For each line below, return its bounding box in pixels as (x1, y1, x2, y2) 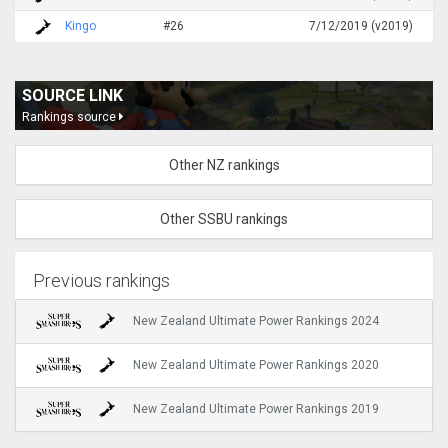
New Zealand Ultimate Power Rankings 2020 (133, 358, 379, 373)
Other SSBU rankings (160, 210, 288, 227)
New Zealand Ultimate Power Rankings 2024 (133, 314, 379, 329)
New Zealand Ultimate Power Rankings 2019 (133, 402, 379, 417)
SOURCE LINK (22, 85, 123, 105)
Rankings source (22, 109, 119, 124)
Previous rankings (33, 269, 171, 291)
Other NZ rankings (168, 156, 280, 173)
